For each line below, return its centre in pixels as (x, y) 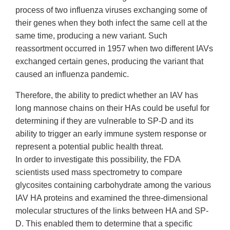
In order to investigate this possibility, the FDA (98, 160)
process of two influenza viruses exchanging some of (111, 10)
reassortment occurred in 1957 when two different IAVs (114, 49)
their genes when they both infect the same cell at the (111, 23)
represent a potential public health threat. (89, 147)
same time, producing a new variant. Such (91, 36)
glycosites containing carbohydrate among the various (113, 185)
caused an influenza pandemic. (72, 74)
